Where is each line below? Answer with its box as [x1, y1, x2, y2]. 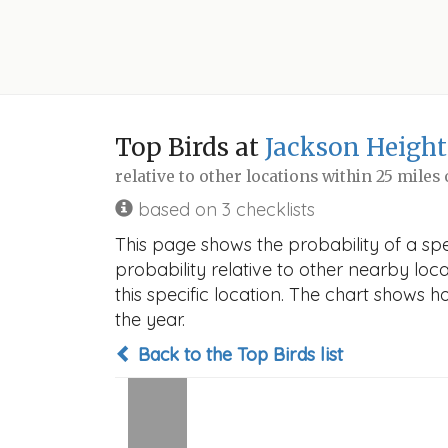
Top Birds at [115, 132, 265, 163]
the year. [115, 308, 185, 331]
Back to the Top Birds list [133, 343, 343, 366]
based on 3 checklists [133, 198, 315, 221]
